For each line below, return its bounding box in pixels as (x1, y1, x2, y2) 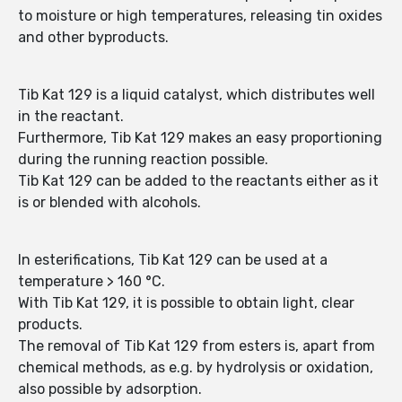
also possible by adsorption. (18, 380, 202, 398)
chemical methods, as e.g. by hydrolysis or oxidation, (18, 359, 373, 377)
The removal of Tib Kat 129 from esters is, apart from (18, 337, 375, 355)
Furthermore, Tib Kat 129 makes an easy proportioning (18, 129, 382, 147)
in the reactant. (18, 108, 124, 126)
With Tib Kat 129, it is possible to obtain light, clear (18, 294, 354, 312)
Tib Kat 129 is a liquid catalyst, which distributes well (18, 86, 375, 104)
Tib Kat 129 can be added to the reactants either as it (18, 172, 379, 190)
